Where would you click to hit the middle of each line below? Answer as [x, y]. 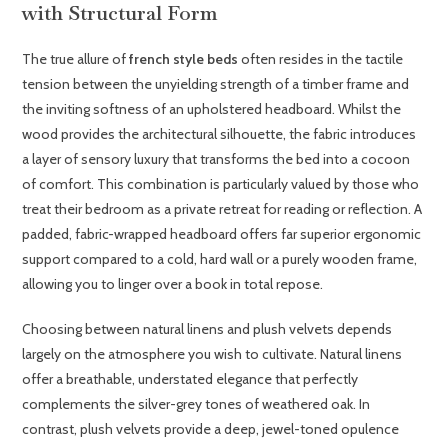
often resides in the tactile [321, 58]
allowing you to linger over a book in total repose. [173, 283]
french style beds [184, 58]
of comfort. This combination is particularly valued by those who [221, 183]
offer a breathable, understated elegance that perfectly [190, 378]
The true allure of [76, 58]
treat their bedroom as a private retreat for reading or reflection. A [222, 208]
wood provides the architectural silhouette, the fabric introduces [219, 133]
